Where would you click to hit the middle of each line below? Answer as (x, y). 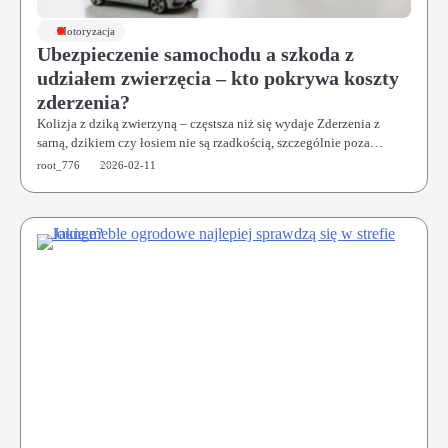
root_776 (58, 165)
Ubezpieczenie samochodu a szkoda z (195, 54)
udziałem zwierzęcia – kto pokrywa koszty (218, 78)
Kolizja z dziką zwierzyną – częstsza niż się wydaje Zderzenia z (208, 123)
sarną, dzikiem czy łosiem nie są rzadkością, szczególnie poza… (210, 142)
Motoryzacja (86, 31)
